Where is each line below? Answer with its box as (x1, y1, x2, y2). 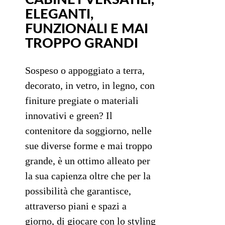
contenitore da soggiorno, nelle (25, 125, 152, 137)
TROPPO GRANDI (25, 37, 138, 51)
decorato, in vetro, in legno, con (25, 80, 155, 91)
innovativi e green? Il (25, 110, 113, 122)
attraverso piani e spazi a (25, 200, 127, 212)
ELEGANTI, (25, 8, 93, 22)
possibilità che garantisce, (25, 185, 131, 197)
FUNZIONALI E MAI (25, 22, 148, 36)
